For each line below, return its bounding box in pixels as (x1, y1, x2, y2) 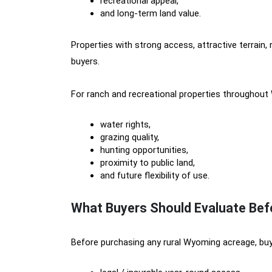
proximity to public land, (100, 157, 195, 168)
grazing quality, (100, 132, 159, 143)
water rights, (100, 119, 151, 130)
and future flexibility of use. (100, 170, 209, 181)
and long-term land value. (100, 8, 201, 19)
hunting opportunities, (100, 144, 188, 155)
